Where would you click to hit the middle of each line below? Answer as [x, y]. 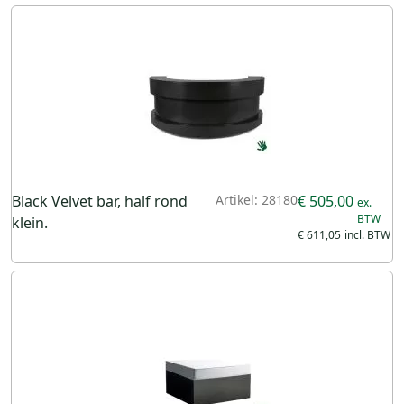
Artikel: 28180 [257, 199]
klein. [30, 222]
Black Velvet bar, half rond [100, 201]
